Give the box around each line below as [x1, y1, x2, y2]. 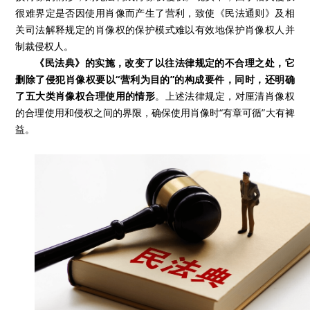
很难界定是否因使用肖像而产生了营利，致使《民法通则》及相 [15, 6, 295, 20]
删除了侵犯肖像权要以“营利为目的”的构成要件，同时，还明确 [15, 73, 295, 86]
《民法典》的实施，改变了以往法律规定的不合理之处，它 [35, 56, 295, 70]
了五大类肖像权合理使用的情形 [15, 89, 156, 103]
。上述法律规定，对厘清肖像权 [155, 89, 295, 103]
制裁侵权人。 [15, 39, 74, 53]
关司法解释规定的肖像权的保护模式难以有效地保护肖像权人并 [15, 23, 295, 37]
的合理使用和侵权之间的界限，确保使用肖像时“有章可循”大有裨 [15, 106, 295, 120]
